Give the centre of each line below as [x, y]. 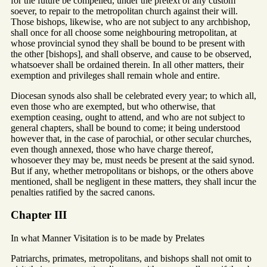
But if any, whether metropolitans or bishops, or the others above [132, 170]
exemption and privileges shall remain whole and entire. [115, 75]
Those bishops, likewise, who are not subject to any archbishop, [131, 21]
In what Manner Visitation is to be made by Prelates [108, 238]
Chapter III [39, 215]
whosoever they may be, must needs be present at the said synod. [133, 160]
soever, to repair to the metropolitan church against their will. [124, 11]
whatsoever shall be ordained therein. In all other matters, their [127, 64]
